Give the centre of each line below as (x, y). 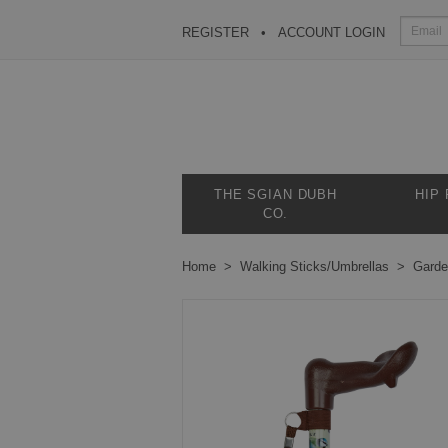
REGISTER (215, 32)
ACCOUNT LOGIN (331, 32)
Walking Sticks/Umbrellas (314, 266)
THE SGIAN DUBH (275, 194)
